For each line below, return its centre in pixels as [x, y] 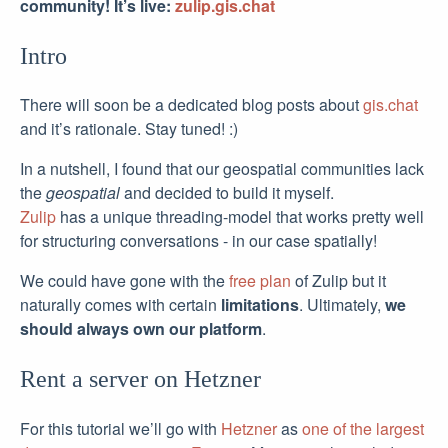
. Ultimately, [342, 305]
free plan [260, 281]
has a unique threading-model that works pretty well [240, 217]
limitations [260, 305]
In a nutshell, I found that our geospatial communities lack [222, 169]
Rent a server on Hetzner [140, 379]
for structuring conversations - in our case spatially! [198, 241]
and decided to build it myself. [227, 193]
